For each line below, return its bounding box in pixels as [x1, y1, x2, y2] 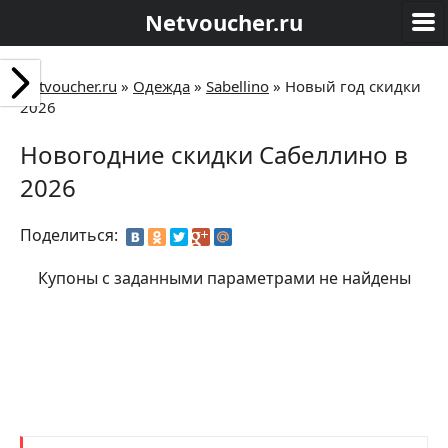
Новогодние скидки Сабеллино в [20, 138, 408, 171]
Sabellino [206, 76, 269, 96]
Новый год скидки [285, 76, 421, 96]
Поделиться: [20, 224, 122, 246]
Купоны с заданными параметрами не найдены [37, 267, 411, 289]
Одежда [133, 76, 190, 96]
